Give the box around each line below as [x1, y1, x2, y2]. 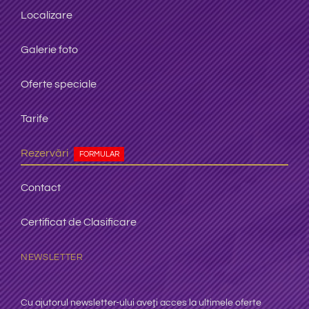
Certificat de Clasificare [20, 216, 137, 228]
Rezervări [20, 147, 68, 159]
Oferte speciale [20, 78, 97, 90]
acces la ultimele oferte [159, 297, 261, 308]
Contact [20, 181, 61, 193]
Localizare [20, 9, 72, 21]
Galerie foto [20, 43, 78, 55]
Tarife [20, 112, 48, 124]
